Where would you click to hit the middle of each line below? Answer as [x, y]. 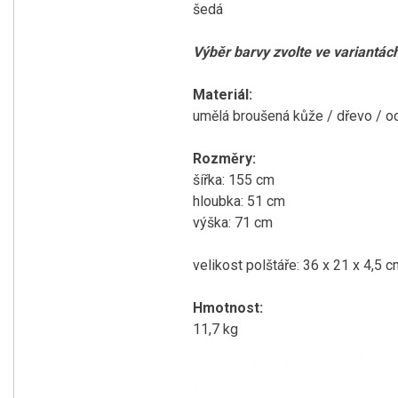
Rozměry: [224, 159]
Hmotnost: [228, 308]
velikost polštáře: [248, 265]
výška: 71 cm [233, 223]
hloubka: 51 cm [239, 201]
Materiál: [223, 95]
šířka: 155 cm [234, 180]
